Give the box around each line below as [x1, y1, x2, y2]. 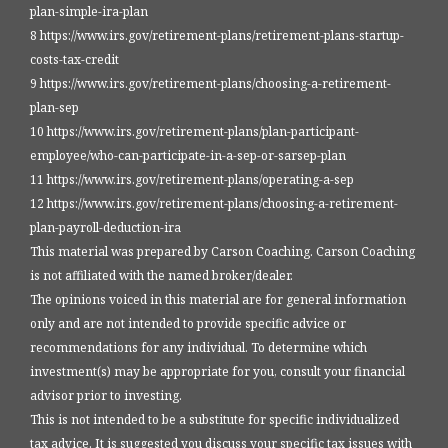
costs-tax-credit [30, 51, 119, 69]
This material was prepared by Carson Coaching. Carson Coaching [30, 243, 415, 261]
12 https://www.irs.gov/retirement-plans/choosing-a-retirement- [30, 195, 398, 213]
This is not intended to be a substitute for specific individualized [30, 411, 399, 429]
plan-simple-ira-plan [30, 3, 148, 21]
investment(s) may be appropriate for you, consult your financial [30, 363, 405, 381]
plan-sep [30, 99, 79, 117]
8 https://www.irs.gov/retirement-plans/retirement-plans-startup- [30, 27, 404, 45]
